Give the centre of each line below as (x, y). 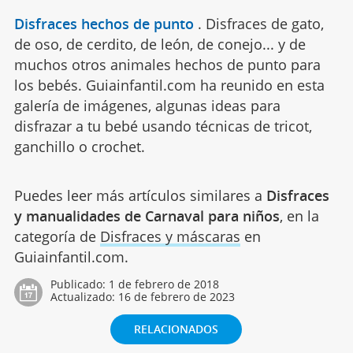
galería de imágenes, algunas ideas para (147, 106)
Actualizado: (84, 297)
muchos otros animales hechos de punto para (167, 65)
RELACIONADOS (176, 329)
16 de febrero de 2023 (176, 297)
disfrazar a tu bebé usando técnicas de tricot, (163, 126)
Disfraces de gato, (264, 24)
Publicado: (79, 284)
